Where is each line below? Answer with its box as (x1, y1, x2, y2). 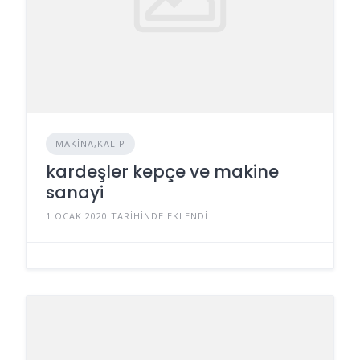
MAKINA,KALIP (55, 137, 125, 149)
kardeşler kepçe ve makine (46, 159, 279, 183)
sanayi (46, 180, 104, 204)
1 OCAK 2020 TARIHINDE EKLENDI (46, 209, 208, 222)
